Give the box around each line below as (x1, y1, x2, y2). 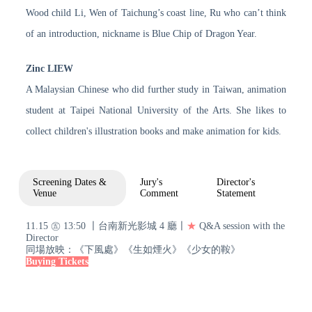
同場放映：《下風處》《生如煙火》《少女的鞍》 (25, 244, 240, 255)
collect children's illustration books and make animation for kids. (25, 125, 281, 136)
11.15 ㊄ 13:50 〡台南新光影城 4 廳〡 (25, 220, 187, 231)
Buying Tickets (25, 256, 88, 267)
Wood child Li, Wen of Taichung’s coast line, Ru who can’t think (25, 7, 287, 18)
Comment (140, 187, 179, 198)
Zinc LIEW (25, 63, 73, 74)
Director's (217, 176, 256, 187)
